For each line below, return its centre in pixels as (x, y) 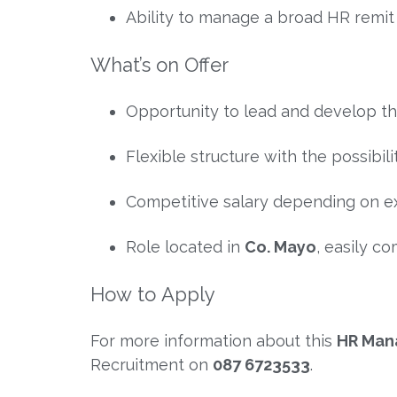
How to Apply (153, 294)
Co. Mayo (280, 246)
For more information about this (214, 340)
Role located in (185, 246)
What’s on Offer (160, 64)
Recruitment (137, 364)
